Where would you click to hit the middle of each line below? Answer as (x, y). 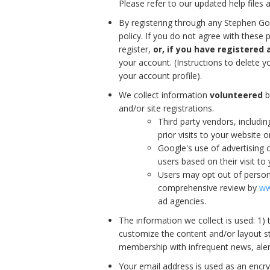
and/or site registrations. (166, 108)
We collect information (164, 95)
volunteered (236, 95)
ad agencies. (182, 201)
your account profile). (162, 75)
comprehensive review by (209, 187)
